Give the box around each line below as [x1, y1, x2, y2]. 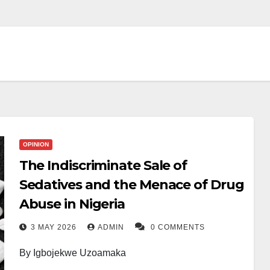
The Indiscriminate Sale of [19, 157, 187, 174]
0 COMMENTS [150, 223, 205, 231]
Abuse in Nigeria [19, 196, 125, 212]
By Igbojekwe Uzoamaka [19, 248, 126, 258]
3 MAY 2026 [30, 223, 79, 231]
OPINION [22, 141, 49, 148]
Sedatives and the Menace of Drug [19, 177, 244, 193]
